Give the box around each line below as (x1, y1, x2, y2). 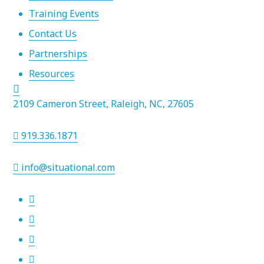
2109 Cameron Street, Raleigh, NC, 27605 (13, 97, 194, 110)
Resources (29, 67, 74, 80)
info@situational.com (19, 160, 115, 174)
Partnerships (29, 47, 87, 60)
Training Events (29, 6, 99, 20)
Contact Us (29, 27, 77, 40)
